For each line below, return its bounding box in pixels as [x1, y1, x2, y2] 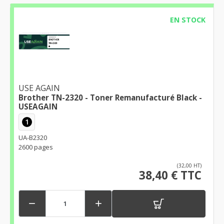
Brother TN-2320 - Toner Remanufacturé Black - [18, 92, 202, 103]
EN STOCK [169, 15, 205, 24]
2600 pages [18, 142, 53, 151]
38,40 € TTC [139, 167, 201, 183]
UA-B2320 [18, 132, 47, 142]
